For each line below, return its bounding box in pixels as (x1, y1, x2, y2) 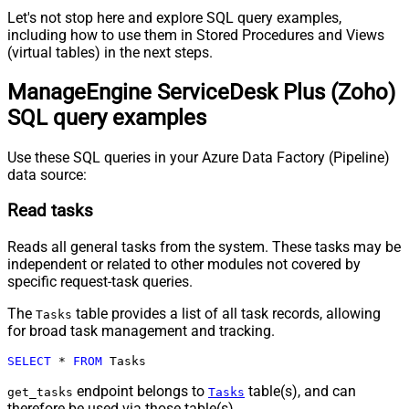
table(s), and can (245, 382, 356, 400)
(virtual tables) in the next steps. (7, 44, 213, 62)
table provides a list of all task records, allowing (72, 304, 381, 322)
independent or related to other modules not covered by (7, 255, 361, 273)
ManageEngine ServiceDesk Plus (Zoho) (7, 79, 395, 106)
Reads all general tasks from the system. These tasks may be (7, 237, 401, 256)
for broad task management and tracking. (7, 321, 275, 340)
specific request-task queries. (7, 272, 193, 290)
